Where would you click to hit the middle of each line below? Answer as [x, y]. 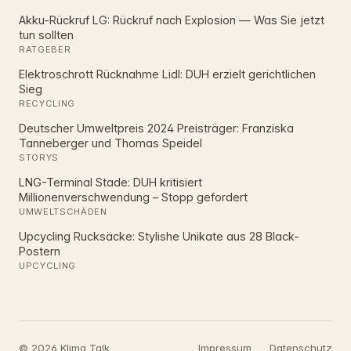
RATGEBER [45, 50]
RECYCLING [47, 104]
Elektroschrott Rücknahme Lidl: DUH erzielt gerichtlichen [167, 74]
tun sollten [46, 34]
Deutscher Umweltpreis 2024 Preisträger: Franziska [156, 128]
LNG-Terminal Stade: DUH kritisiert [110, 182]
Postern [40, 251]
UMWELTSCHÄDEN [63, 212]
